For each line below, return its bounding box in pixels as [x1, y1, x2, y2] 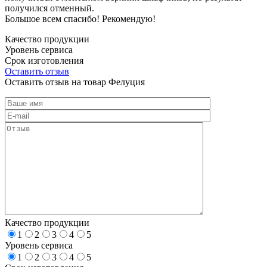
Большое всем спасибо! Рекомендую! [5, 13, 156, 24]
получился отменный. [5, 2, 94, 13]
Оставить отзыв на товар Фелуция [5, 76, 145, 87]
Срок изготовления [5, 55, 83, 66]
